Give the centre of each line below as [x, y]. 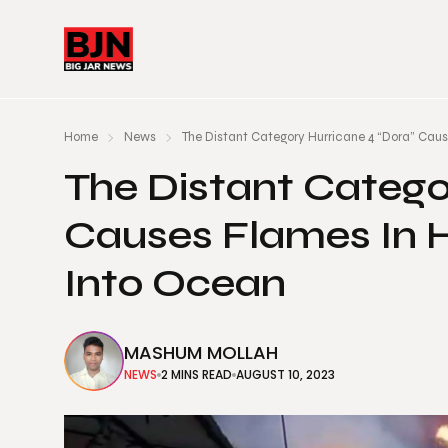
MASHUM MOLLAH [201, 352]
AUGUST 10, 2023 [285, 374]
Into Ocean [184, 283]
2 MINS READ [196, 374]
